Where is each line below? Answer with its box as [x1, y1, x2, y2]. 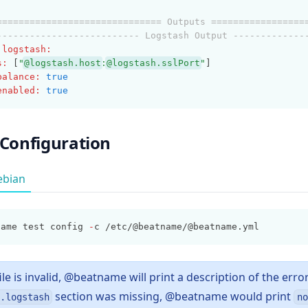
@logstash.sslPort [106, 58, 200, 68]
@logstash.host [23, 58, 101, 68]
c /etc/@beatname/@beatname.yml [94, 221, 259, 232]
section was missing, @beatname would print [52, 289, 294, 304]
